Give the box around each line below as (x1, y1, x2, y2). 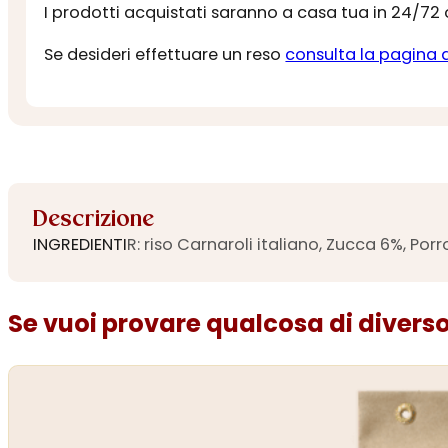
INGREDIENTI (32, 233, 127, 257)
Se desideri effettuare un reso (44, 42, 286, 66)
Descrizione (32, 208, 154, 232)
